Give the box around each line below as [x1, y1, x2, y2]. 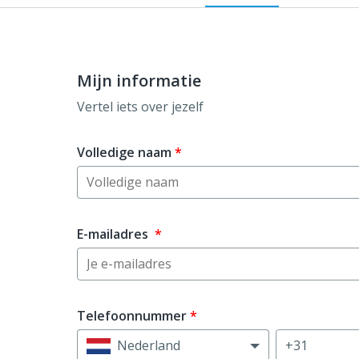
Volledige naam [77, 143, 171, 162]
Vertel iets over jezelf [77, 98, 204, 116]
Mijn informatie [77, 70, 201, 92]
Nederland [117, 337, 180, 355]
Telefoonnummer [77, 307, 187, 325]
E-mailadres [77, 225, 151, 244]
